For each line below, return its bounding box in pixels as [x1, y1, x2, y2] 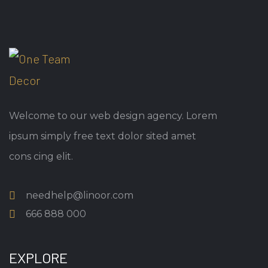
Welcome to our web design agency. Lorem [9, 110, 217, 121]
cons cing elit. [9, 151, 73, 162]
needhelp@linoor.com [26, 190, 133, 201]
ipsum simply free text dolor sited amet [9, 130, 196, 142]
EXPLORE [9, 249, 68, 266]
